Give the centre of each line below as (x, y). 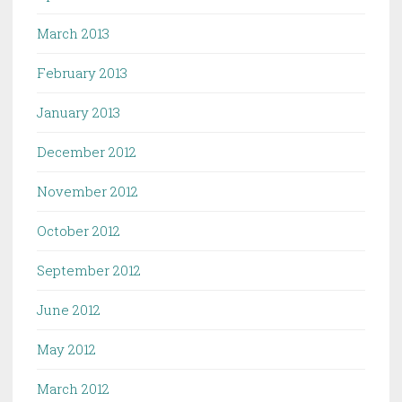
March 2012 (73, 388)
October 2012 (79, 230)
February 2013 (82, 72)
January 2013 (79, 112)
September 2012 (89, 270)
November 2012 (87, 191)
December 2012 (87, 151)
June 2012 (69, 309)
